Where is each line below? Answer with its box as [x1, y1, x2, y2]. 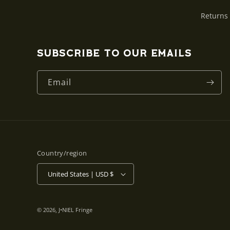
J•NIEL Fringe [59, 206, 92, 214]
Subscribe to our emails [37, 49, 192, 59]
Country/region [37, 148, 87, 158]
